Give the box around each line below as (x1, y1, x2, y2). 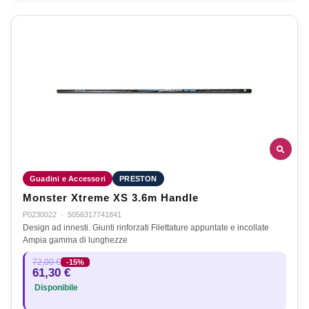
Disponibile (32, 283, 78, 292)
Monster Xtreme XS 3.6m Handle (23, 192, 199, 204)
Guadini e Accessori (30, 175, 106, 183)
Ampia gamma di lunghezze (23, 235, 128, 246)
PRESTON (119, 175, 157, 183)
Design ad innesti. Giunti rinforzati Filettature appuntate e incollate (23, 223, 269, 233)
